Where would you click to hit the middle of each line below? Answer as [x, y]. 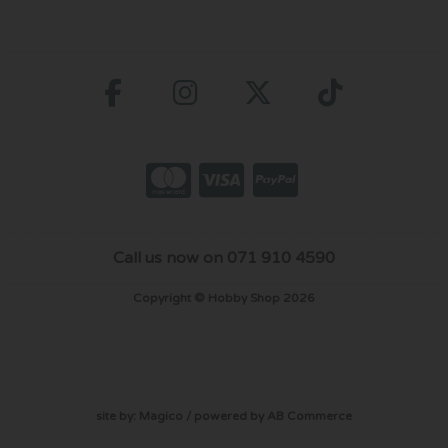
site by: [117, 415]
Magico [160, 415]
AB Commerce [309, 415]
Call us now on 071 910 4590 [223, 257]
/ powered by [224, 415]
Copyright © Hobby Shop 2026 [223, 298]
